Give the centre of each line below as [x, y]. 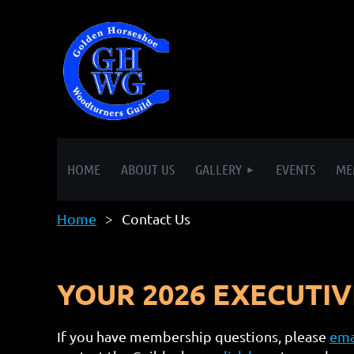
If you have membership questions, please [193, 337]
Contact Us [156, 218]
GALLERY [218, 169]
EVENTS [296, 169]
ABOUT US [148, 169]
